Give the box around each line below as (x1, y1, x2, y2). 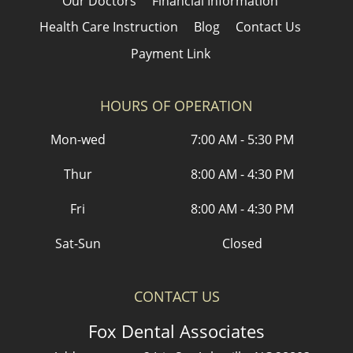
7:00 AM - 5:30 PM (191, 130, 295, 148)
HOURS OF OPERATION (100, 95, 253, 115)
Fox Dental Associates (88, 318, 265, 343)
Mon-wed (50, 130, 106, 148)
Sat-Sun (54, 234, 101, 252)
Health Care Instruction (39, 18, 178, 36)
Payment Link (130, 44, 210, 62)
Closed (222, 234, 263, 252)
